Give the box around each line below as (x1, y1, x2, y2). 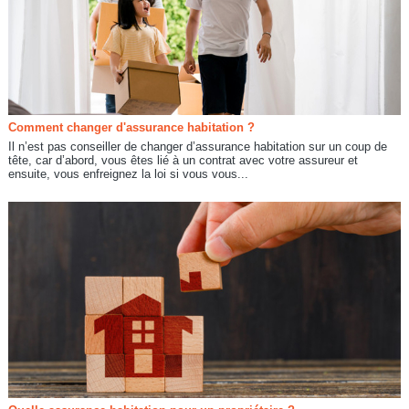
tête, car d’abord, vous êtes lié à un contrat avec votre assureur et (7, 152, 358, 167)
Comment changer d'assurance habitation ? (7, 120, 255, 134)
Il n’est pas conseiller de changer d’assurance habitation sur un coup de (7, 139, 387, 153)
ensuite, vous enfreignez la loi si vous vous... (7, 166, 248, 181)
